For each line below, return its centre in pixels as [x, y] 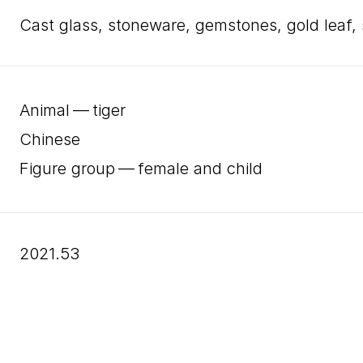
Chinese [50, 139]
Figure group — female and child [141, 169]
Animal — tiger [73, 110]
